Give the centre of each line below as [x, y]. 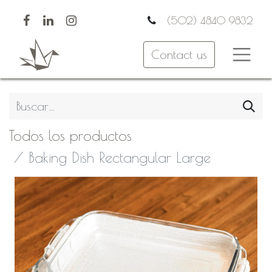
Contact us [179, 54]
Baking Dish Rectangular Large [120, 158]
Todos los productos [70, 136]
